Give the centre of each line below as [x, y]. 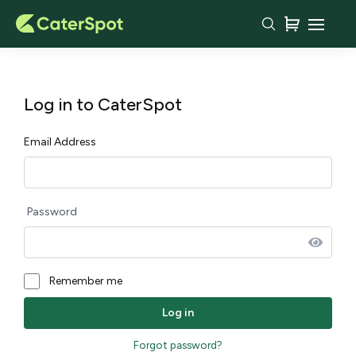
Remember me [86, 281]
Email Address [60, 142]
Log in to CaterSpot [103, 104]
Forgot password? [178, 345]
